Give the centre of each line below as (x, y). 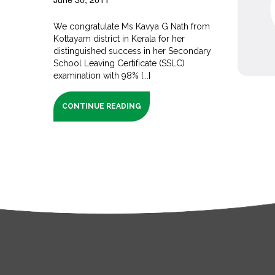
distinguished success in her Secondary (133, 51)
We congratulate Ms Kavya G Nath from (132, 26)
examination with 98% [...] (102, 75)
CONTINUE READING (102, 106)
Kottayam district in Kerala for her (119, 38)
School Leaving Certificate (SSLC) (119, 63)
